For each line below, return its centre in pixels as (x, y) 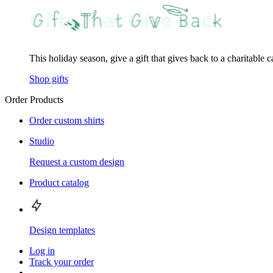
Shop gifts (49, 79)
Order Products (34, 100)
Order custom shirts (67, 121)
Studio (42, 141)
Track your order (62, 262)
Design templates (62, 230)
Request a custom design (77, 162)
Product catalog (59, 183)
